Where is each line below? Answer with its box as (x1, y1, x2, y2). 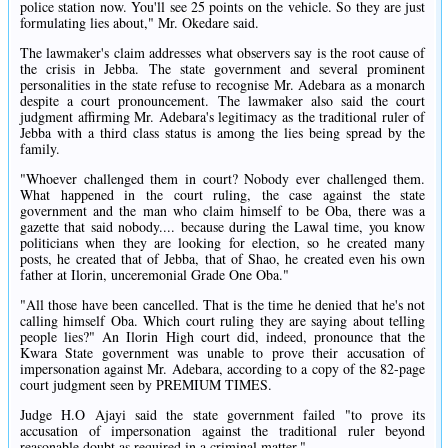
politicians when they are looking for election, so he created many (20, 232, 426, 252)
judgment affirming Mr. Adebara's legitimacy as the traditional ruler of (20, 106, 426, 126)
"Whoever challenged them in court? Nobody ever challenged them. (20, 168, 426, 188)
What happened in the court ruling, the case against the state (20, 184, 426, 204)
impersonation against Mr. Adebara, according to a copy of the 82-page (20, 358, 426, 378)
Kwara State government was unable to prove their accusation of (20, 342, 426, 362)
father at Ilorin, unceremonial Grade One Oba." (20, 264, 289, 284)
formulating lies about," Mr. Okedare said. (20, 12, 259, 32)
